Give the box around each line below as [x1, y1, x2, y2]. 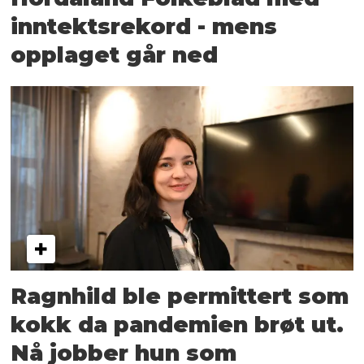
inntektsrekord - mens [11, 12, 278, 40]
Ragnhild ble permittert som [11, 282, 349, 310]
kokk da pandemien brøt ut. [11, 310, 344, 338]
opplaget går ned [11, 41, 219, 68]
